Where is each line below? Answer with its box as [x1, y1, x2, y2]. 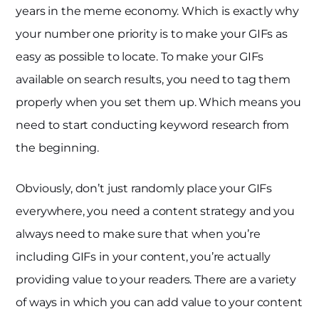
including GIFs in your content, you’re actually [16, 249, 271, 263]
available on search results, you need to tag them [16, 72, 291, 86]
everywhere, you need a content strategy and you [16, 204, 295, 218]
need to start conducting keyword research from [16, 117, 290, 132]
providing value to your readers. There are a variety [16, 272, 297, 286]
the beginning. [16, 140, 103, 155]
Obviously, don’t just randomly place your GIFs [16, 181, 273, 195]
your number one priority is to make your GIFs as [16, 26, 288, 41]
